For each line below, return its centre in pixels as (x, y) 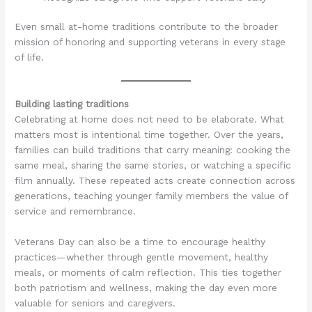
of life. (30, 57)
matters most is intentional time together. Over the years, (149, 135)
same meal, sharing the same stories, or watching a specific (153, 165)
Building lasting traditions (72, 104)
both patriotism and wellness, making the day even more (146, 288)
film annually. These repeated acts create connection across (155, 181)
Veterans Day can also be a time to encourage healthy (140, 242)
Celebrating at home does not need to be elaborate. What (150, 119)
